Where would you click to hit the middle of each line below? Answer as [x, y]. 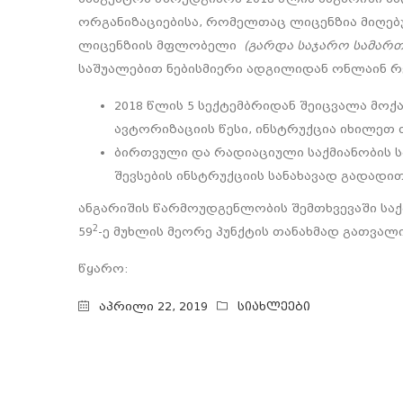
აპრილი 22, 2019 [153, 307]
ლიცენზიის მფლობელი [161, 46]
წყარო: [107, 269]
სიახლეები [274, 307]
